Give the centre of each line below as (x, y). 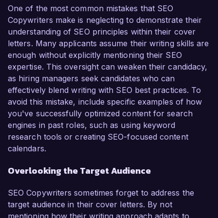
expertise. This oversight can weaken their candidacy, (108, 67)
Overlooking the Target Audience (79, 171)
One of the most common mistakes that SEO (91, 9)
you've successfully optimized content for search (100, 114)
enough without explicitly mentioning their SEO (95, 55)
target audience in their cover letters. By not (90, 205)
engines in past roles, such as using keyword (92, 125)
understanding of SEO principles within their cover (102, 32)
